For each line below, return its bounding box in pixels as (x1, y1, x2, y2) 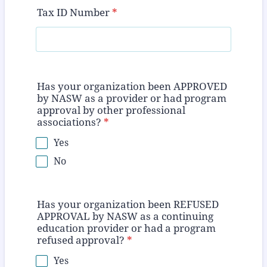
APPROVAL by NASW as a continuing (37, 210, 213, 223)
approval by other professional (37, 104, 185, 117)
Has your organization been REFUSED (37, 198, 219, 211)
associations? (37, 116, 101, 129)
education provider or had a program (37, 222, 216, 235)
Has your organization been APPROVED (37, 80, 227, 93)
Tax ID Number (37, 6, 110, 18)
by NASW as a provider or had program (37, 92, 226, 105)
